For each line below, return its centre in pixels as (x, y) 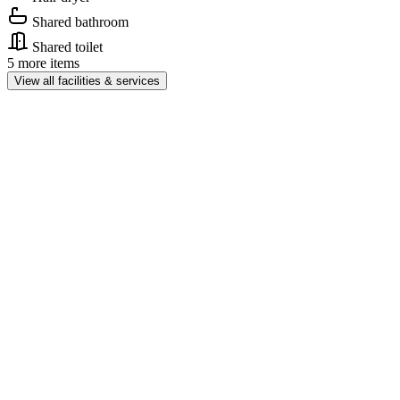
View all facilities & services (87, 81)
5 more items (43, 63)
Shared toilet (67, 47)
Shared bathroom (80, 22)
